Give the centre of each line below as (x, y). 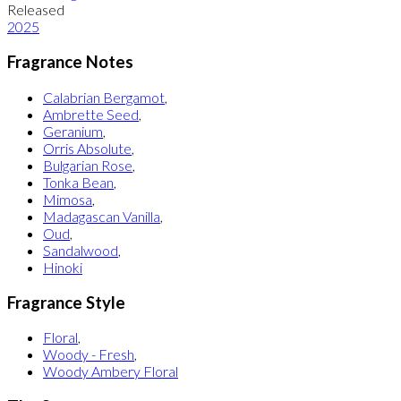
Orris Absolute (87, 148)
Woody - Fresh (89, 354)
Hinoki (63, 267)
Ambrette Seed (91, 114)
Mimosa (68, 199)
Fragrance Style (66, 302)
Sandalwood (81, 250)
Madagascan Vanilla (102, 216)
